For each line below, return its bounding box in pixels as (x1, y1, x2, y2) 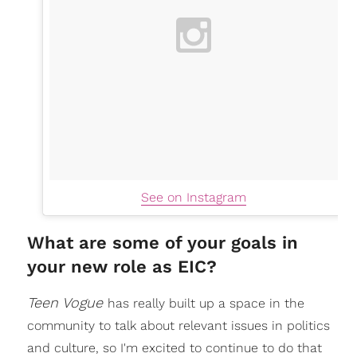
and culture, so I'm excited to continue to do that (26, 339, 322, 355)
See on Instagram (140, 189, 246, 205)
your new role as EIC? (26, 256, 217, 277)
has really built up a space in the (107, 295, 304, 311)
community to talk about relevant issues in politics (26, 317, 330, 333)
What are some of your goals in (26, 232, 298, 253)
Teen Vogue (26, 293, 108, 311)
